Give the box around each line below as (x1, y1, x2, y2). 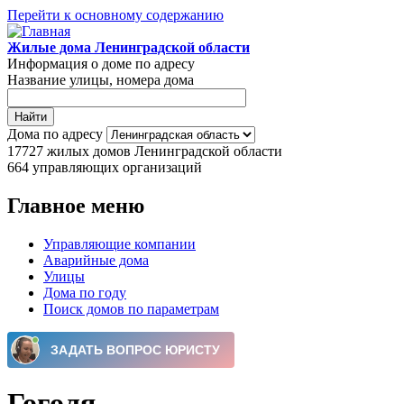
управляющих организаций (32, 160, 202, 175)
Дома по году (43, 284, 126, 300)
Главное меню (7, 193, 144, 217)
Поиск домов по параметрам (43, 300, 219, 317)
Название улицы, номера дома (7, 72, 194, 87)
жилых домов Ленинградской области (47, 143, 282, 159)
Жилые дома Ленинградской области (7, 40, 250, 55)
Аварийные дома (43, 252, 149, 268)
